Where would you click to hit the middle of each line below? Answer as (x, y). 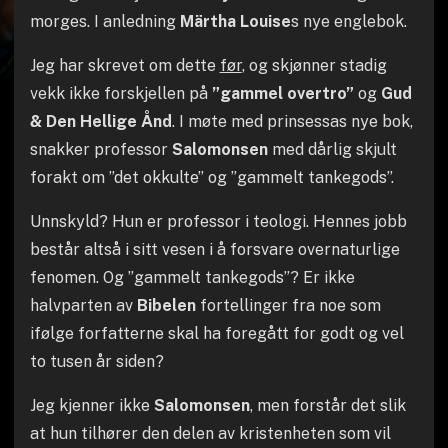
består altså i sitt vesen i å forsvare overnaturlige (214, 249)
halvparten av (83, 305)
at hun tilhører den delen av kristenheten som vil (210, 433)
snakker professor (100, 149)
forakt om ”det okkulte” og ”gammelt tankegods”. (211, 177)
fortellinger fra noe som (288, 305)
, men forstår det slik (327, 405)
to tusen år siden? (96, 361)
